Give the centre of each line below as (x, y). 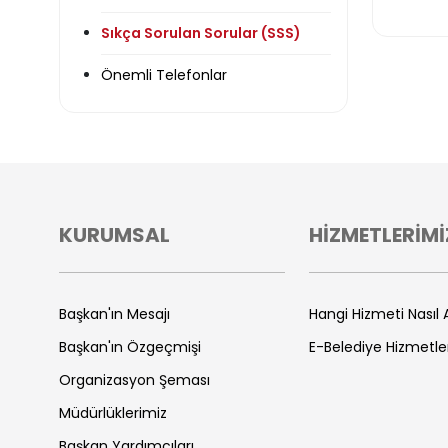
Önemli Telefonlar (164, 75)
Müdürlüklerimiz (113, 413)
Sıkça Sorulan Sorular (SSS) (201, 33)
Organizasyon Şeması (134, 380)
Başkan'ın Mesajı (114, 314)
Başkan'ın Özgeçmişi (130, 347)
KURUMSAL (114, 235)
